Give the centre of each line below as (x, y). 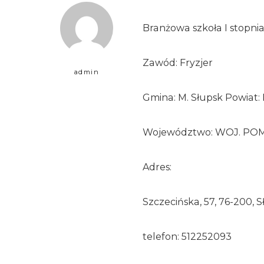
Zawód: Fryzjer (178, 62)
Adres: (157, 167)
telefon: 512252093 (187, 236)
